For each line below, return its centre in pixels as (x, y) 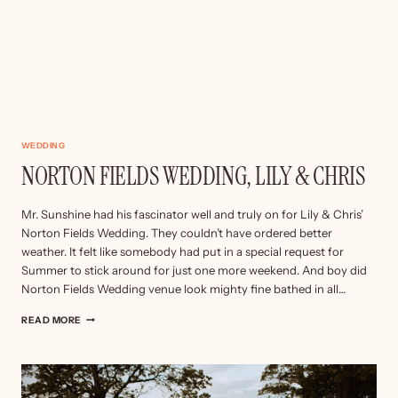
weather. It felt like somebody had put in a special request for (183, 252)
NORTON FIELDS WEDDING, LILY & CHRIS (193, 177)
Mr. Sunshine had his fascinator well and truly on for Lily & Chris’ (192, 215)
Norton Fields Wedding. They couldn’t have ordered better (177, 233)
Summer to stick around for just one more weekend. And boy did (194, 271)
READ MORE (52, 321)
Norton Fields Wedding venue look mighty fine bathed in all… (184, 289)
